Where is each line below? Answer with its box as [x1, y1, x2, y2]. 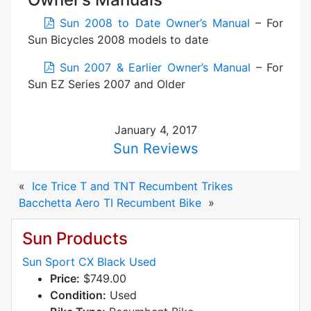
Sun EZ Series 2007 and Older [28, 76, 185, 91]
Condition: [50, 287, 106, 302]
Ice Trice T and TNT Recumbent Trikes [31, 179, 233, 194]
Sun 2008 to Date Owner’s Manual [54, 15, 250, 30]
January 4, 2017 [114, 123, 197, 137]
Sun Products [22, 228, 128, 249]
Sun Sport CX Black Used [22, 254, 156, 269]
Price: [50, 271, 80, 285]
